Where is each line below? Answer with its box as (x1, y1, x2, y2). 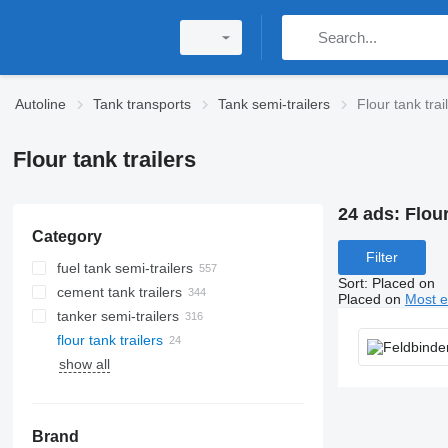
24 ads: (337, 204, 405, 224)
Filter (365, 249, 398, 266)
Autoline (15, 96, 66, 112)
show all (58, 356, 110, 372)
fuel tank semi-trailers (56, 260, 193, 276)
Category (31, 228, 102, 245)
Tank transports (93, 96, 191, 112)
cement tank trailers (56, 284, 182, 300)
